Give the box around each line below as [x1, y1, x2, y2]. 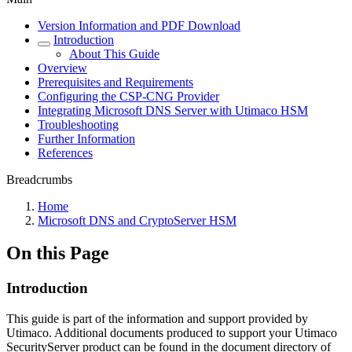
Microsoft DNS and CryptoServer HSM [38, 213, 236, 227]
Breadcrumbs [6, 172, 72, 186]
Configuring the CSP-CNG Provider [38, 89, 219, 103]
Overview [38, 60, 87, 75]
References [38, 145, 93, 159]
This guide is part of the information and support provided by [6, 312, 308, 326]
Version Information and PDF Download [38, 18, 240, 32]
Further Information [38, 131, 135, 145]
